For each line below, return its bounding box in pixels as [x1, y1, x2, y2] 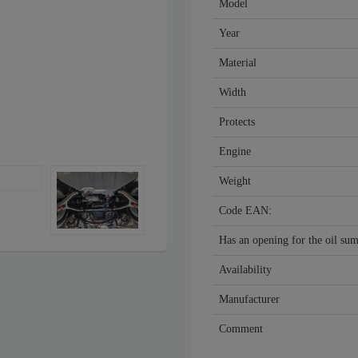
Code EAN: [219, 205, 272, 217]
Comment [219, 323, 263, 336]
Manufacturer [219, 293, 280, 306]
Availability [219, 264, 272, 276]
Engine [219, 145, 251, 158]
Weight [219, 175, 251, 188]
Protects [219, 116, 255, 129]
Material [219, 57, 257, 70]
